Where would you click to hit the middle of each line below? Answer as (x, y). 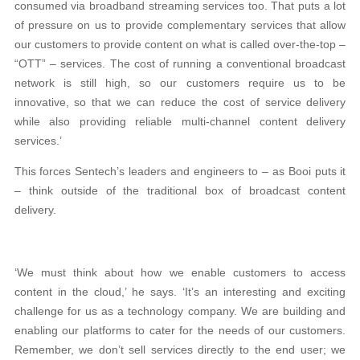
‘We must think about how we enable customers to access (180, 273)
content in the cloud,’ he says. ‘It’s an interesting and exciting (180, 292)
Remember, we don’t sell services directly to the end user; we (180, 350)
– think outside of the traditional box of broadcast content (180, 191)
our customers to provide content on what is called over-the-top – (180, 45)
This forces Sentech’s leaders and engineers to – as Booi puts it (180, 172)
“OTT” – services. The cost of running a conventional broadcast (180, 64)
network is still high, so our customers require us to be (180, 83)
